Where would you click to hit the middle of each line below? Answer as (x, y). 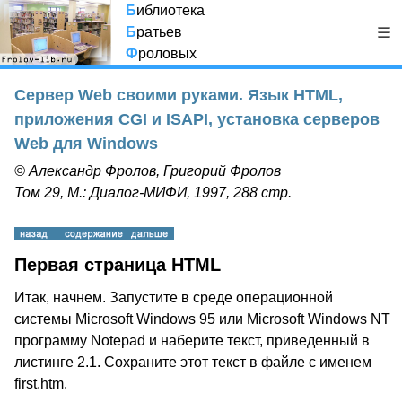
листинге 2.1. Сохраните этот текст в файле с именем (193, 362)
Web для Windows (86, 144)
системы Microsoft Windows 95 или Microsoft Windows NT (202, 319)
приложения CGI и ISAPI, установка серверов (197, 119)
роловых (167, 53)
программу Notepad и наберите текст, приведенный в (192, 341)
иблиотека (170, 10)
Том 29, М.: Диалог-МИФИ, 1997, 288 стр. (153, 192)
